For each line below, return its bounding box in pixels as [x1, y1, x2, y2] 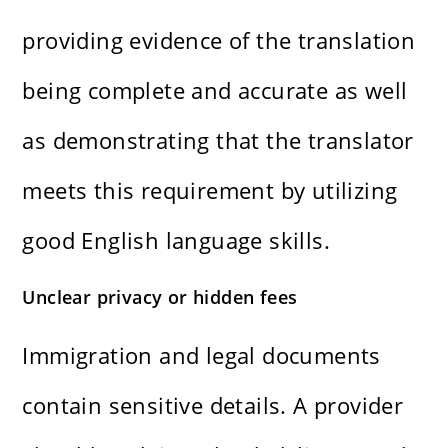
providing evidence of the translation [22, 25, 416, 56]
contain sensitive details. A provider [22, 390, 404, 421]
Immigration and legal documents [22, 340, 381, 371]
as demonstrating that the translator [22, 125, 414, 156]
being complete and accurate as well [22, 75, 408, 106]
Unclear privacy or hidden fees [22, 285, 298, 310]
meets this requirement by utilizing [22, 175, 398, 206]
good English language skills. [22, 225, 331, 256]
